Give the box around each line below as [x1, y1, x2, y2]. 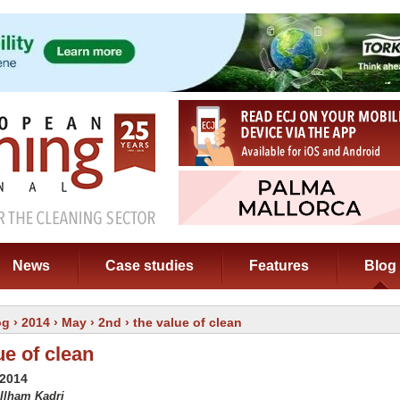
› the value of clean [121, 315, 242, 329]
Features [249, 258, 309, 273]
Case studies [105, 258, 194, 273]
